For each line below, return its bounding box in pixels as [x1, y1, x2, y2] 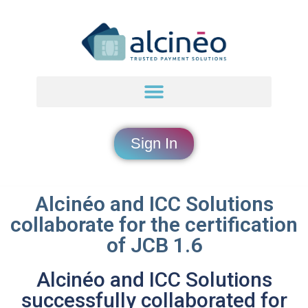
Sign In [131, 134, 177, 152]
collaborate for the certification [10, 212, 298, 236]
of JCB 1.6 [106, 232, 202, 257]
